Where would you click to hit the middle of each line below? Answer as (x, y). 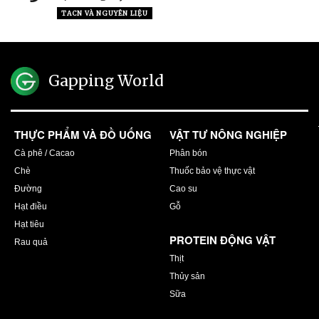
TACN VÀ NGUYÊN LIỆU (105, 14)
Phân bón (188, 153)
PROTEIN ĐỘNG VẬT (223, 240)
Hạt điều (31, 207)
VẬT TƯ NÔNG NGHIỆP (228, 135)
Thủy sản (187, 276)
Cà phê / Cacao (45, 153)
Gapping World (106, 80)
